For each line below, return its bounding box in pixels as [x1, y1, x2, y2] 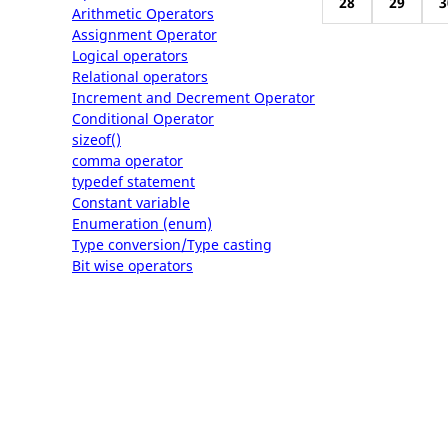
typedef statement [72, 172, 195, 191]
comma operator [72, 151, 183, 170]
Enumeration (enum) [72, 214, 212, 233]
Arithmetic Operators [72, 4, 214, 23]
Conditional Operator [72, 109, 214, 128]
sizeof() [72, 130, 121, 149]
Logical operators [72, 46, 188, 65]
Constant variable [72, 193, 190, 212]
